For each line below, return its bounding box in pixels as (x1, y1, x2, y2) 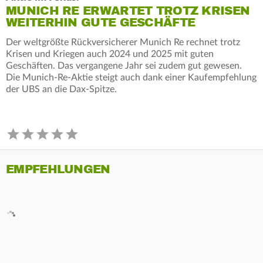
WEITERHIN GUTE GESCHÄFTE (6, 15, 195, 30)
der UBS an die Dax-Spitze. (6, 84, 117, 94)
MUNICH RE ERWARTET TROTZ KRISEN (6, 3, 250, 18)
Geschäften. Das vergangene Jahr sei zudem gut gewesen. (6, 60, 242, 70)
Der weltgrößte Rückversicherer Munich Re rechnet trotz (6, 37, 240, 47)
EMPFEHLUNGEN (6, 161, 110, 177)
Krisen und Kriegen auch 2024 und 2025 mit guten (6, 49, 214, 59)
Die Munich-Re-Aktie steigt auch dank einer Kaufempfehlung (6, 72, 257, 82)
